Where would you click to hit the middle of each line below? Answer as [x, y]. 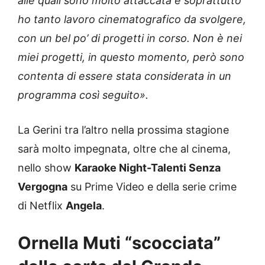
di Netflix [42, 206]
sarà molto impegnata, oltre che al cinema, [124, 149]
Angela [84, 206]
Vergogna [43, 187]
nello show [46, 168]
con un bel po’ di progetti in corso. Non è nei [130, 38]
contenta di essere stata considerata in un [125, 76]
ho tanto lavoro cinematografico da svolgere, [132, 20]
